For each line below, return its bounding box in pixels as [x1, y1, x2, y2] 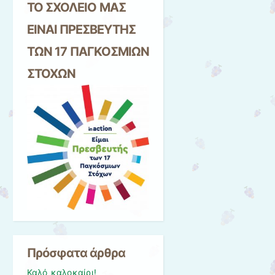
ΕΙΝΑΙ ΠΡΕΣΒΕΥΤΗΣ [26, 22, 136, 37]
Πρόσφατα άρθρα [26, 246, 126, 261]
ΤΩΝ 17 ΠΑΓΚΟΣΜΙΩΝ [26, 44, 150, 60]
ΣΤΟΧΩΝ [26, 66, 76, 82]
